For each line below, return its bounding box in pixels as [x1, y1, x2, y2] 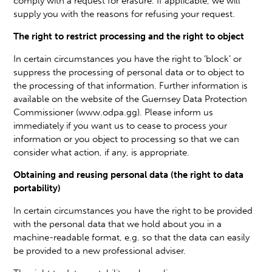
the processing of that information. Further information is [13, 80, 248, 91]
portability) [13, 182, 61, 194]
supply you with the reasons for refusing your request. [13, 8, 236, 19]
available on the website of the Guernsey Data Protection [13, 93, 248, 104]
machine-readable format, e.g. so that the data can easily [13, 231, 250, 243]
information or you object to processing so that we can [13, 133, 240, 144]
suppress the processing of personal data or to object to [13, 66, 245, 78]
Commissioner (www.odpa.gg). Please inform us [13, 106, 214, 118]
